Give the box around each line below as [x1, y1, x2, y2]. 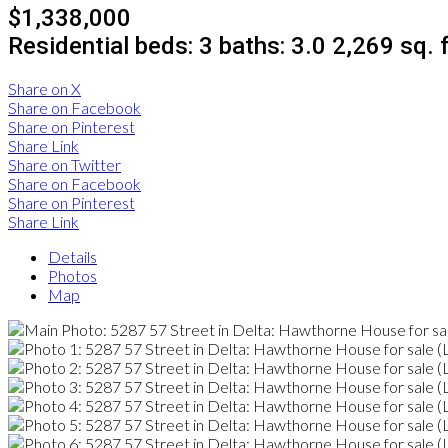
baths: [219, 31, 291, 60]
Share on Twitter [8, 155, 121, 175]
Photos [48, 266, 97, 286]
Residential [8, 31, 129, 60]
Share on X [8, 79, 81, 99]
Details [48, 247, 97, 267]
